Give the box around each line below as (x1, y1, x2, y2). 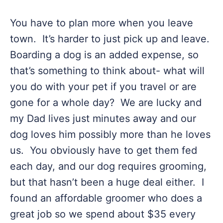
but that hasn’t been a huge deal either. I (10, 176, 204, 188)
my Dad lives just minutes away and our (10, 112, 196, 124)
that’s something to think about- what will (10, 65, 205, 77)
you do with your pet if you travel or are (10, 81, 197, 93)
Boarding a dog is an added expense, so (10, 49, 199, 61)
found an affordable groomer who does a (10, 192, 202, 204)
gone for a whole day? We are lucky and (10, 97, 202, 109)
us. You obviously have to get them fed (10, 144, 197, 156)
